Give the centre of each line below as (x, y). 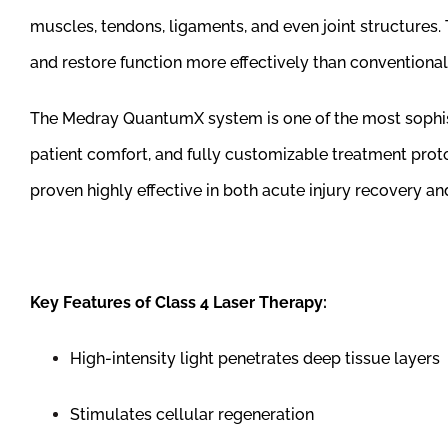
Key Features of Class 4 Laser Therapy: (178, 303)
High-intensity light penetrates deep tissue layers (255, 359)
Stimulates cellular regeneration (192, 415)
